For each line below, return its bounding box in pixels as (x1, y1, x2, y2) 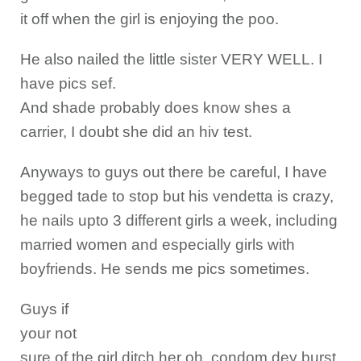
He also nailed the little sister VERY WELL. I (20, 51, 322, 68)
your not (20, 325, 77, 342)
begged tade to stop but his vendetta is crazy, (20, 188, 334, 205)
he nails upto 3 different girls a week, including (20, 212, 338, 229)
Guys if (20, 301, 68, 317)
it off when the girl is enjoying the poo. (20, 10, 279, 27)
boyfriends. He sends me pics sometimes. (20, 260, 309, 277)
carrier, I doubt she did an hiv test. (20, 123, 252, 140)
